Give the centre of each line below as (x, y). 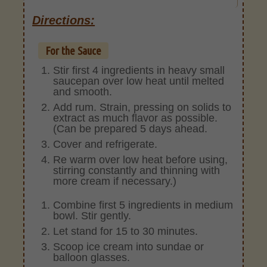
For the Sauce (74, 51)
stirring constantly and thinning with (137, 171)
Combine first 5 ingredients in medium (143, 205)
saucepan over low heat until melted (139, 81)
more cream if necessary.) (115, 181)
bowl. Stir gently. (92, 215)
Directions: (64, 20)
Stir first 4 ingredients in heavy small (139, 71)
